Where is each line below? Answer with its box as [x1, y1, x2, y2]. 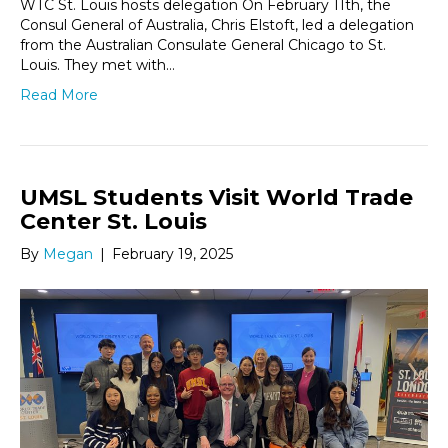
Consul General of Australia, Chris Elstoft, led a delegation [20, 16, 414, 35]
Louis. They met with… [20, 56, 175, 75]
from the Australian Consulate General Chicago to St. [20, 36, 386, 55]
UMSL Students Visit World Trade [20, 184, 413, 212]
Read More [20, 86, 98, 105]
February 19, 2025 [112, 245, 233, 264]
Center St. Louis [20, 208, 207, 236]
